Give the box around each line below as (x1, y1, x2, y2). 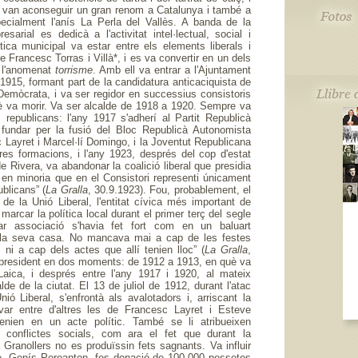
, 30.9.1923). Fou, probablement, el (87, 184, 252, 196)
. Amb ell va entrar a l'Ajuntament (93, 64, 251, 76)
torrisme (55, 64, 93, 76)
